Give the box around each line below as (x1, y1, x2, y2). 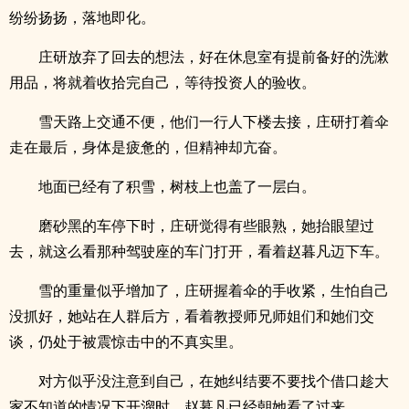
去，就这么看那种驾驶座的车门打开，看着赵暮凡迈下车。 (9, 241, 389, 261)
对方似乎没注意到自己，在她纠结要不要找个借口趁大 (38, 371, 389, 391)
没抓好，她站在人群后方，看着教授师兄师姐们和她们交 (9, 306, 374, 326)
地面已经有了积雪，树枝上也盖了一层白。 (38, 176, 316, 196)
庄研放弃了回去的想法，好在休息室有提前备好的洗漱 (38, 47, 389, 67)
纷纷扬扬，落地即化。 (9, 7, 155, 27)
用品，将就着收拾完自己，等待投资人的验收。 (9, 72, 316, 92)
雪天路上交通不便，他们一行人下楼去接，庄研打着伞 (38, 111, 389, 131)
